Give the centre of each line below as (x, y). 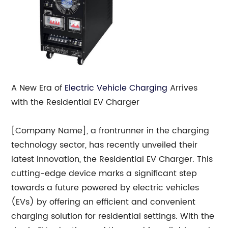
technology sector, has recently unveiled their (105, 145)
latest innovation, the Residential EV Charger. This (112, 159)
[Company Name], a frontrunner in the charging (110, 131)
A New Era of (38, 88)
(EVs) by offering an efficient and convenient (104, 202)
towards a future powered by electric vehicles (105, 188)
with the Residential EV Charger (76, 102)
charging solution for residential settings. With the (113, 216)
